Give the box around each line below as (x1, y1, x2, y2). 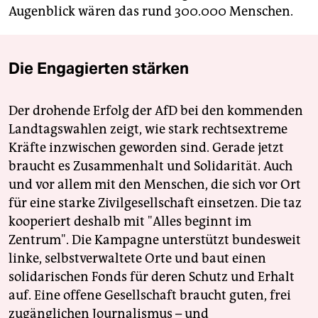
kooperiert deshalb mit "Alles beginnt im (9, 214, 251, 230)
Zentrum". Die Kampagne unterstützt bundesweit (9, 232, 301, 248)
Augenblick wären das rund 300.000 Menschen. (9, 4, 293, 20)
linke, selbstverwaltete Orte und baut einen (9, 251, 266, 267)
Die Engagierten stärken (9, 58, 189, 79)
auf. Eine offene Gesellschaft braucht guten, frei (9, 287, 291, 304)
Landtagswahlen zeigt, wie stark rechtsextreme (9, 121, 287, 138)
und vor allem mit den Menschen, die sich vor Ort (9, 177, 301, 193)
